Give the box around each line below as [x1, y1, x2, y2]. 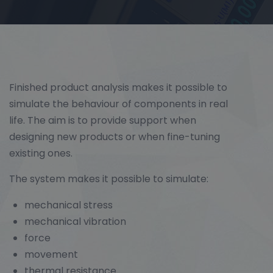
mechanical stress [24, 198, 113, 212]
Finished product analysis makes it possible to [9, 80, 227, 94]
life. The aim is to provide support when [9, 113, 196, 127]
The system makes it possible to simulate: [9, 172, 208, 186]
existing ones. [9, 146, 73, 160]
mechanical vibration [24, 214, 126, 229]
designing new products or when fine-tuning [9, 130, 220, 144]
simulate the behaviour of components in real [9, 97, 228, 111]
